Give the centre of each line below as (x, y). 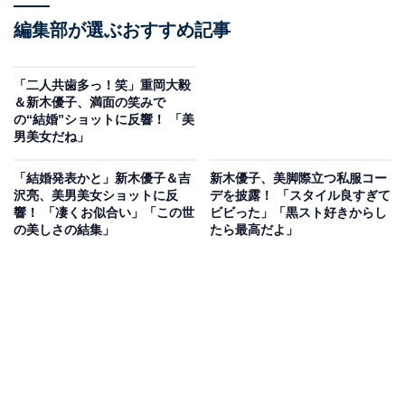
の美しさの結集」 (64, 230)
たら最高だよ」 (254, 230)
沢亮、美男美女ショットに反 (96, 196)
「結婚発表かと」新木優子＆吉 (102, 179)
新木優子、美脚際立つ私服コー (298, 179)
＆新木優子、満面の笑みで (89, 103)
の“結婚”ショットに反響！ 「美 (104, 120)
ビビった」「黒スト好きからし (298, 213)
